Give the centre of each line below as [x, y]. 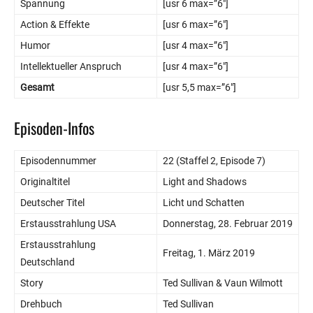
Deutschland [48, 262]
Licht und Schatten [204, 202]
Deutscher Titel [52, 202]
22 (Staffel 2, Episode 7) [214, 160]
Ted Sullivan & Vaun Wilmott [223, 283]
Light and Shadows [205, 181]
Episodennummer [58, 160]
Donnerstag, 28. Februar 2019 [228, 223]
